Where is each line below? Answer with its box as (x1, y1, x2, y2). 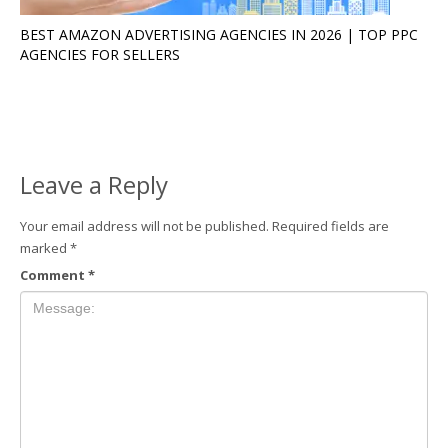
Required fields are (272, 216, 389, 235)
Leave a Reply (20, 167, 168, 201)
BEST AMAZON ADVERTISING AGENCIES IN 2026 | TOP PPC (20, 24, 418, 44)
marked (20, 238, 70, 257)
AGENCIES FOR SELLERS (20, 44, 180, 64)
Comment (20, 265, 88, 284)
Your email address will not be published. (20, 216, 269, 235)
